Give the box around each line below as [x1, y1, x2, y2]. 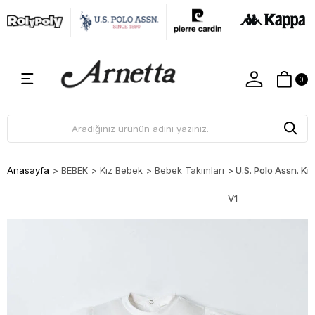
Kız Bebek [100, 165, 143, 176]
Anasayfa [7, 165, 49, 176]
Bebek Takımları [155, 165, 224, 176]
